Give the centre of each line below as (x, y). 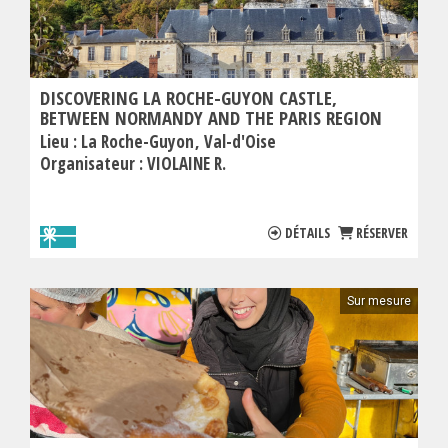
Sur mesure (379, 301)
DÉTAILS (307, 233)
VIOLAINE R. (186, 164)
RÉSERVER (382, 233)
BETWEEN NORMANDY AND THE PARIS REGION (211, 118)
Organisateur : (93, 164)
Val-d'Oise (240, 142)
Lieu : (60, 142)
